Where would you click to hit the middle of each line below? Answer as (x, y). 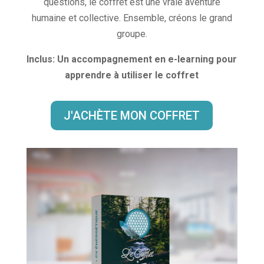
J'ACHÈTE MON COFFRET (132, 115)
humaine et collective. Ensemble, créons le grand (132, 18)
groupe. (132, 34)
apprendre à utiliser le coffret (132, 75)
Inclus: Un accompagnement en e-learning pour (132, 59)
